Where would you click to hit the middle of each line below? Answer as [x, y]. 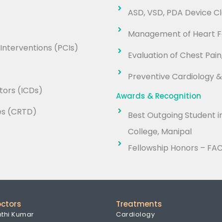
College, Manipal [160, 132]
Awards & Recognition [159, 96]
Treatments [139, 204]
